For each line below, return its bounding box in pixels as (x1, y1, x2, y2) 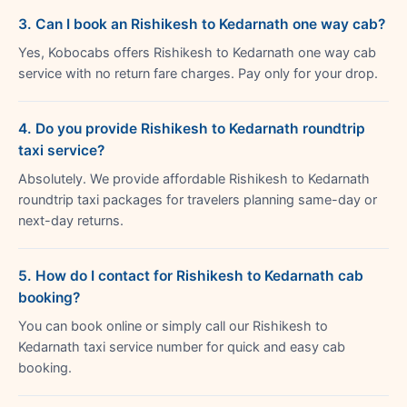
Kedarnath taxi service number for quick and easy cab (18, 338, 345, 355)
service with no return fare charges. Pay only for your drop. (18, 65, 378, 82)
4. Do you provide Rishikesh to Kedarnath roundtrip (18, 119, 365, 137)
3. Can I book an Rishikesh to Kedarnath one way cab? (18, 15, 385, 33)
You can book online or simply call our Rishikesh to (18, 317, 328, 334)
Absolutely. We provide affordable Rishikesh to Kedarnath (18, 170, 370, 187)
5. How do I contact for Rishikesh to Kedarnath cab (18, 266, 363, 284)
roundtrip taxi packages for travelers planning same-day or (18, 191, 377, 208)
